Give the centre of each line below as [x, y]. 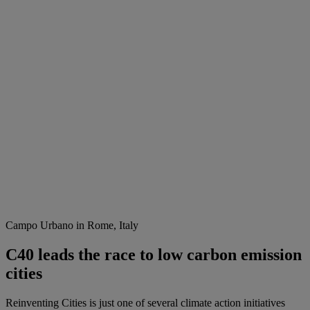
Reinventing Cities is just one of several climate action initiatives [145, 302]
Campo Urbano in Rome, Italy [72, 226]
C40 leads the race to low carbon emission [154, 255]
